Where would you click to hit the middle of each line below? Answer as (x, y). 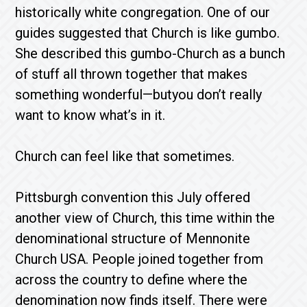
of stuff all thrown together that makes (132, 74)
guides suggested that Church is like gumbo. (148, 33)
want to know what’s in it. (90, 115)
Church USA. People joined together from (139, 259)
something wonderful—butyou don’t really (139, 95)
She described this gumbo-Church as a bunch (150, 53)
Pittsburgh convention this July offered (133, 197)
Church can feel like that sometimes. (125, 156)
